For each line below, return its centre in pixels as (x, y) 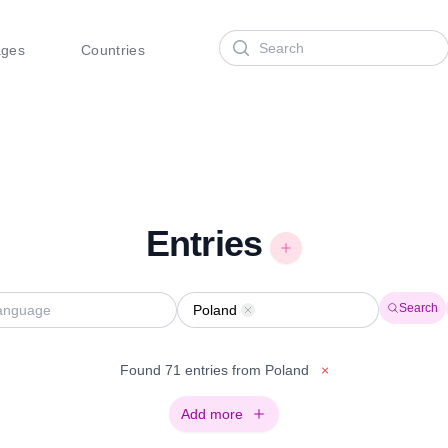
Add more (212, 414)
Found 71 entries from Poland (216, 370)
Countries (113, 50)
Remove (273, 312)
